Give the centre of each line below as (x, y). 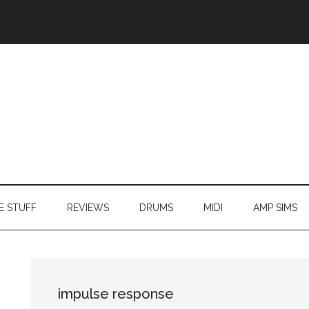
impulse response (116, 293)
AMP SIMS (275, 207)
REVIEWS (88, 207)
